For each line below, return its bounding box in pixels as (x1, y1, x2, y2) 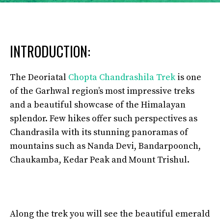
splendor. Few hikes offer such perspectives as (10, 113, 197, 124)
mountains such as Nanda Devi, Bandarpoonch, (10, 140, 201, 152)
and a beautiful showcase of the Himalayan (10, 99, 186, 110)
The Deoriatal (10, 72, 68, 83)
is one (175, 72, 201, 83)
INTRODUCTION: (10, 41, 90, 61)
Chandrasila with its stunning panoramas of (10, 127, 188, 138)
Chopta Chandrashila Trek (68, 72, 175, 83)
